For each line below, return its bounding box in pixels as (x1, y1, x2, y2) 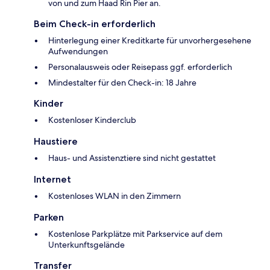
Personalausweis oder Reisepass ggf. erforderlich (48, 61, 232, 72)
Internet (34, 173, 71, 185)
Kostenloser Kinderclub (48, 114, 136, 125)
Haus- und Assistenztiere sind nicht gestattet (48, 152, 216, 163)
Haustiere (34, 135, 78, 147)
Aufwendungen (48, 45, 108, 57)
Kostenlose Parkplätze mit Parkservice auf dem (48, 228, 222, 239)
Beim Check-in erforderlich (34, 17, 155, 30)
